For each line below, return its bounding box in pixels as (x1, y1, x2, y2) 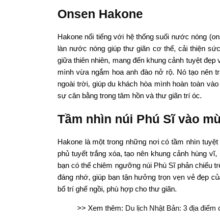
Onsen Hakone (57, 7, 143, 21)
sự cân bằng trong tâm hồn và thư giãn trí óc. (57, 91, 202, 100)
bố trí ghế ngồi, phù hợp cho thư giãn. (57, 185, 177, 193)
